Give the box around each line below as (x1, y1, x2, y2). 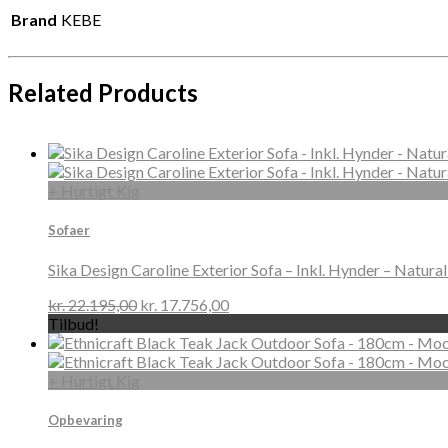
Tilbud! (48, 314, 99, 334)
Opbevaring (48, 412, 123, 429)
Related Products (8, 77, 198, 107)
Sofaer (48, 221, 90, 238)
